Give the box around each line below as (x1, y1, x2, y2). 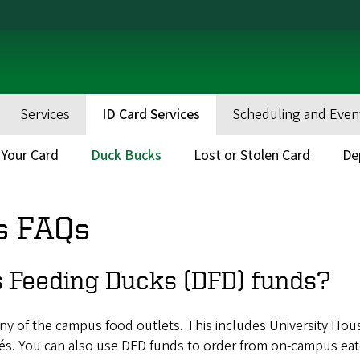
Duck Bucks (91, 145, 162, 166)
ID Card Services (102, 104, 200, 125)
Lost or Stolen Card (194, 145, 310, 166)
